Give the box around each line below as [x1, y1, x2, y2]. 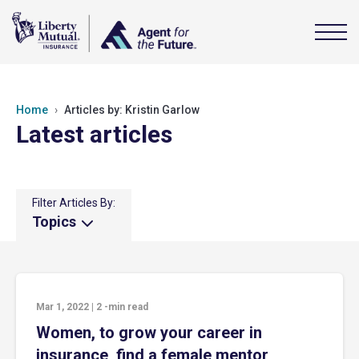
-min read [104, 301, 148, 313]
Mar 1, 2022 [36, 301, 89, 313]
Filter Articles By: [32, 196, 115, 209]
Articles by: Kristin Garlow [64, 103, 200, 116]
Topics [32, 213, 79, 230]
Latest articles [16, 120, 172, 148]
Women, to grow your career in [36, 323, 262, 342]
